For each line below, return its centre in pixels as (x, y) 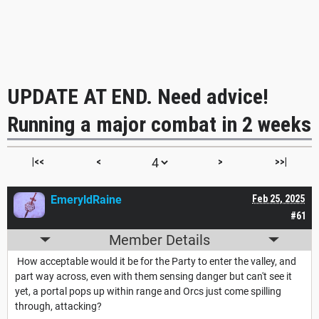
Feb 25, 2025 (278, 198)
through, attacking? (58, 306)
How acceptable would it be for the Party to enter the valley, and (156, 261)
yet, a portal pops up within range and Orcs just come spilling (148, 291)
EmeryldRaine (86, 199)
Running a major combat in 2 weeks (159, 124)
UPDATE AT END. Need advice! (138, 96)
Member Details (159, 240)
